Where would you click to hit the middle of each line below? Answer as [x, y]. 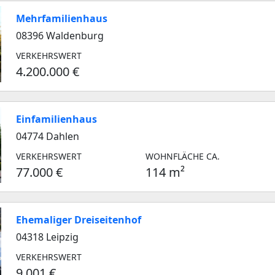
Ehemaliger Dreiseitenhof [79, 220]
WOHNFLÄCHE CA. [183, 156]
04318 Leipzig [47, 237]
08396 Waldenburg [60, 36]
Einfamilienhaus [56, 119]
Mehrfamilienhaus [62, 18]
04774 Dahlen [48, 136]
